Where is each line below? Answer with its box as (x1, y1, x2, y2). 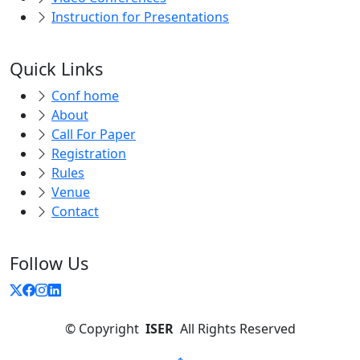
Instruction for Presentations (51, 8, 229, 26)
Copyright (78, 320, 139, 337)
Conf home (51, 87, 119, 104)
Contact (51, 202, 99, 220)
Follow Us (10, 252, 88, 275)
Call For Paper (51, 125, 136, 143)
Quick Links (10, 57, 103, 80)
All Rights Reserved (179, 320, 296, 337)
